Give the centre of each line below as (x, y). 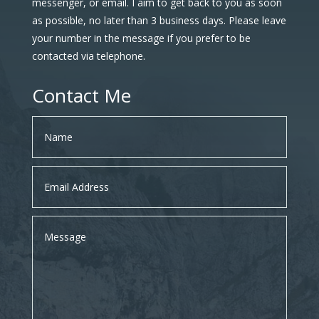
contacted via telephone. (88, 56)
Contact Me (81, 95)
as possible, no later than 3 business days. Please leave (159, 20)
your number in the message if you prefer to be (141, 38)
